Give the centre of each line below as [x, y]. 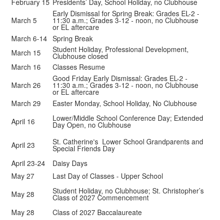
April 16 [23, 121]
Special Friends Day [84, 148]
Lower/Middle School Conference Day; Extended [128, 118]
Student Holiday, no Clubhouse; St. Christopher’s [128, 191]
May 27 [23, 176]
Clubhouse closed [80, 56]
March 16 [26, 67]
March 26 [26, 85]
